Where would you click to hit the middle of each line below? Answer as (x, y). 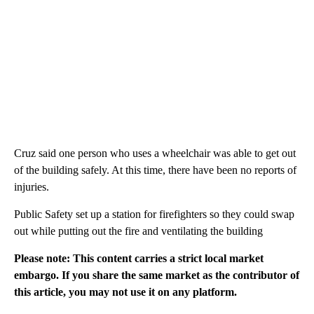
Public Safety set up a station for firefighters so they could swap (154, 214)
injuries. (32, 186)
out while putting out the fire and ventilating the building (138, 231)
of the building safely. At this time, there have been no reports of (155, 170)
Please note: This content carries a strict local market (139, 258)
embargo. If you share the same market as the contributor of (157, 275)
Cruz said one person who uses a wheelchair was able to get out (155, 153)
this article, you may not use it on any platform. (125, 292)
